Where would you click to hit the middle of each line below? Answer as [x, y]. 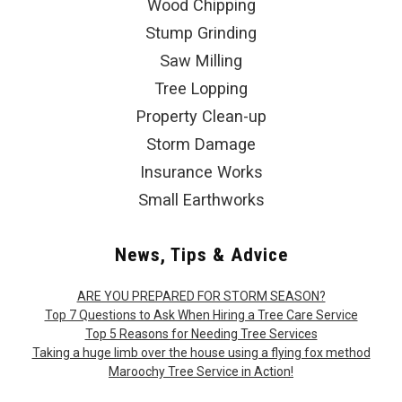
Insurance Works [201, 172]
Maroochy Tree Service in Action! [201, 372]
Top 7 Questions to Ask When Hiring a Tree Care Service [201, 315]
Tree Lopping [201, 89]
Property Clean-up [201, 117]
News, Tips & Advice [201, 255]
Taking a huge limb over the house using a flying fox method [201, 353]
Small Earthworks [201, 200]
